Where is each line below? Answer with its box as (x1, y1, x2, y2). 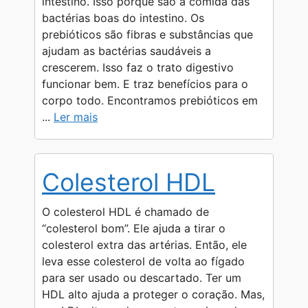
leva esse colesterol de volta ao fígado (42, 254, 245, 268)
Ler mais (54, 109, 98, 124)
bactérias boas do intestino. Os (42, 10, 204, 25)
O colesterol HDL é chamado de (42, 204, 209, 219)
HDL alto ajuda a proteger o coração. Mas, (42, 287, 265, 301)
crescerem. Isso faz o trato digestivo (42, 60, 234, 74)
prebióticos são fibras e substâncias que (42, 27, 253, 41)
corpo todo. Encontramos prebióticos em (42, 93, 258, 107)
